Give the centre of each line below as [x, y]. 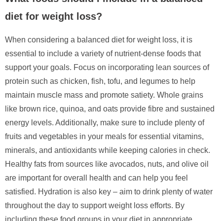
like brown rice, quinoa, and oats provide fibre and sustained [110, 109]
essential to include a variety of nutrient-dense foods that [103, 53]
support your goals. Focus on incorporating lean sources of [107, 67]
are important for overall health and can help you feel [96, 178]
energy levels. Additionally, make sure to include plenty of [105, 122]
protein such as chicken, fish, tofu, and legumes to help [100, 81]
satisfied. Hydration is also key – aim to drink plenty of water [109, 191]
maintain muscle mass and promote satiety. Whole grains [104, 95]
